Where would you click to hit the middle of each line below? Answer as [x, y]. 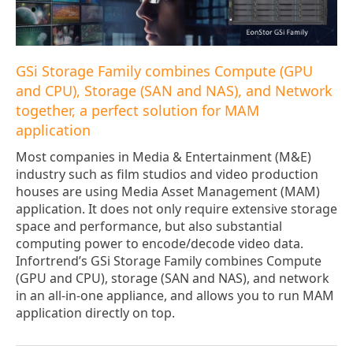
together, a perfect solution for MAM [137, 111]
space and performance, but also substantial [149, 227]
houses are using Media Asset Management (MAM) [168, 192]
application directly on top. [95, 313]
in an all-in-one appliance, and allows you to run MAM [175, 296]
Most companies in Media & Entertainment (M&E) [163, 157]
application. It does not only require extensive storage [176, 209]
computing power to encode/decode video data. [160, 244]
